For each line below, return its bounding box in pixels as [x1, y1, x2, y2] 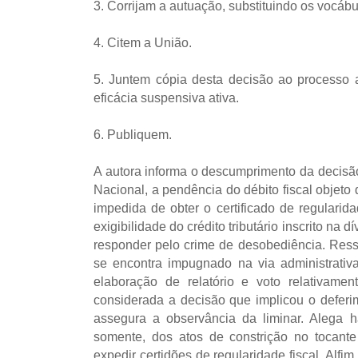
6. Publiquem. [93, 128, 172, 141]
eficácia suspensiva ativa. [93, 91, 239, 105]
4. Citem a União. [93, 36, 192, 50]
